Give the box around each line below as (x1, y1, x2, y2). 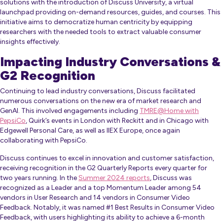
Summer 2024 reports (78, 174, 150, 183)
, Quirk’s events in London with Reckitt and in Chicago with (26, 116, 209, 125)
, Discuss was (150, 174, 192, 183)
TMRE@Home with (140, 107, 199, 115)
